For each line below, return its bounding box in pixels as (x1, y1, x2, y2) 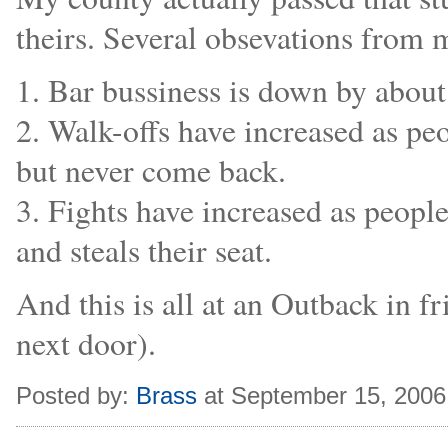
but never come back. (16, 149, 286, 191)
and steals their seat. (16, 229, 272, 271)
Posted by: (16, 382, 136, 409)
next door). (16, 322, 156, 364)
